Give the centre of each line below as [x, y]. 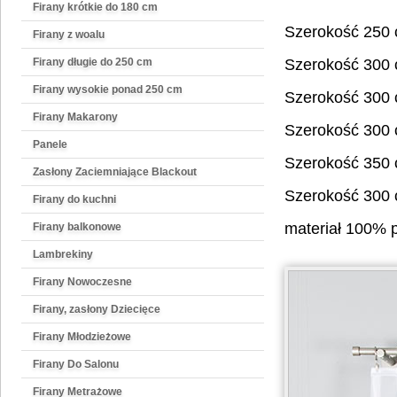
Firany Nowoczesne [82, 282]
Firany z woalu [69, 35]
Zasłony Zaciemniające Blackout [115, 172]
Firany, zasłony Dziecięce [97, 309]
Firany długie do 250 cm [93, 62]
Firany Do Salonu [76, 364]
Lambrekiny [63, 254]
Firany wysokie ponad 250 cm [108, 90]
